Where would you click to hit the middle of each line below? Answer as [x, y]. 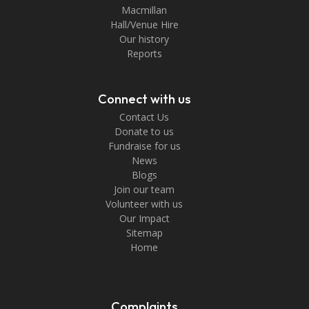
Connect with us [144, 99]
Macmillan [144, 10]
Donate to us [144, 132]
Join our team [144, 190]
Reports [144, 54]
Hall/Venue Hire [144, 25]
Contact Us [144, 117]
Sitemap [144, 233]
